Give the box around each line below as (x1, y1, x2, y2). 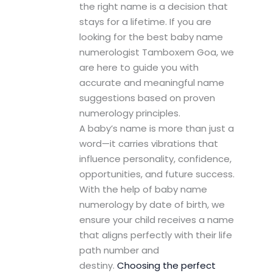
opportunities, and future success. (79, 168, 235, 181)
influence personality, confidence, (79, 152, 232, 166)
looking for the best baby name (79, 30, 223, 44)
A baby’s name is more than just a (79, 122, 234, 135)
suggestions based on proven (79, 91, 215, 105)
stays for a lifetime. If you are (79, 15, 211, 29)
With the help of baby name (79, 183, 207, 196)
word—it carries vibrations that (79, 137, 218, 151)
